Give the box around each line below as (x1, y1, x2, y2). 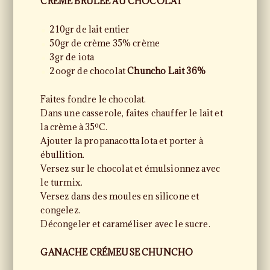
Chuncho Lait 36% (127, 65, 206, 77)
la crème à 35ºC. (40, 121, 107, 133)
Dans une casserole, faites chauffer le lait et (40, 107, 223, 119)
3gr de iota (49, 51, 95, 63)
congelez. (40, 204, 80, 216)
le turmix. (40, 177, 83, 188)
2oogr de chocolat (49, 65, 128, 77)
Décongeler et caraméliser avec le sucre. (40, 218, 210, 230)
